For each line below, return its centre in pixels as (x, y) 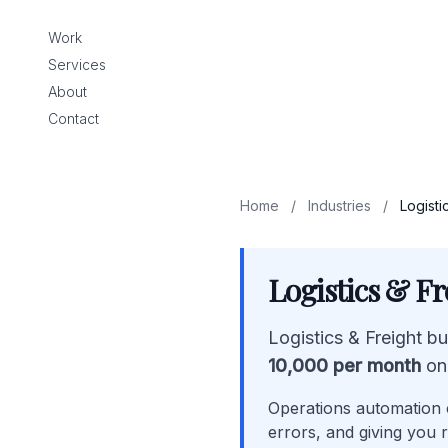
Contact (73, 118)
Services (77, 64)
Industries (339, 205)
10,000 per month (344, 365)
